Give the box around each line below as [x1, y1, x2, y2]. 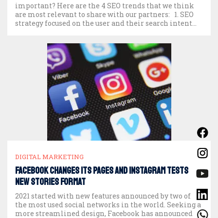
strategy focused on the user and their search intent [15, 18, 192, 28]
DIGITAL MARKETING [15, 152, 84, 162]
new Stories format [15, 176, 86, 188]
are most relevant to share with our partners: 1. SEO [15, 10, 194, 19]
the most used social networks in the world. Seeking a [15, 200, 201, 210]
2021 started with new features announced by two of [15, 191, 191, 201]
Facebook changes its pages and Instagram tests [15, 165, 188, 177]
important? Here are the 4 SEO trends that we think [15, 1, 194, 11]
